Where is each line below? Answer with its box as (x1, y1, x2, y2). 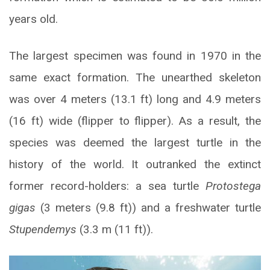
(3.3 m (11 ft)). (77, 222, 153, 236)
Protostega (206, 178, 261, 193)
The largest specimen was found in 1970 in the (9, 48, 261, 63)
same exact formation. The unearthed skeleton (9, 70, 261, 84)
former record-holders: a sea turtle (9, 178, 206, 193)
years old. (9, 11, 58, 26)
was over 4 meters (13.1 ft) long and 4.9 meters (9, 92, 261, 106)
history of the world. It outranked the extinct (9, 157, 261, 171)
